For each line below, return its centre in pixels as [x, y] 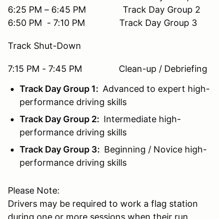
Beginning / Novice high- [154, 149]
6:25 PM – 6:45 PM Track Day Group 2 [104, 9]
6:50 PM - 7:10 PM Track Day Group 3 [102, 22]
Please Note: [34, 190]
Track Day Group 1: [60, 88]
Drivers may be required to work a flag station [103, 203]
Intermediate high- [141, 119]
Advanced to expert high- [155, 88]
